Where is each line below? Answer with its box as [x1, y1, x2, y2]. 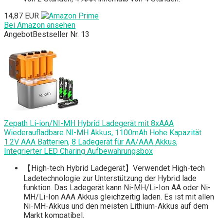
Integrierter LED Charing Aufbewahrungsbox [4, 146, 153, 156]
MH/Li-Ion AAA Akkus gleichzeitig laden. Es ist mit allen [23, 192, 214, 202]
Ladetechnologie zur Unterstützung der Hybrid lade [23, 174, 197, 183]
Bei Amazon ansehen [4, 20, 75, 30]
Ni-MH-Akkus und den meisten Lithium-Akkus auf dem [23, 201, 208, 211]
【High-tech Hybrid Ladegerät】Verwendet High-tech [23, 163, 205, 173]
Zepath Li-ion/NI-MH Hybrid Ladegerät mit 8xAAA [4, 119, 174, 128]
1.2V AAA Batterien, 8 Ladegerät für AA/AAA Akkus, [4, 137, 178, 147]
